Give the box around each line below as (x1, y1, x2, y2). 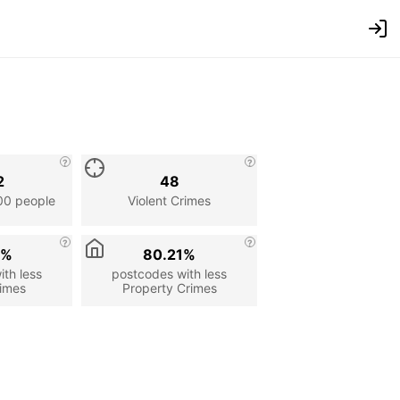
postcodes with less (112, 265, 228, 281)
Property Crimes (121, 279, 217, 296)
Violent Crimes (128, 192, 212, 208)
